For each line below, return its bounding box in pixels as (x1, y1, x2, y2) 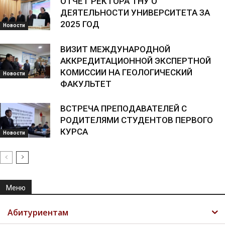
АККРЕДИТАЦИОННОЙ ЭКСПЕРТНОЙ (60, 56, 211, 66)
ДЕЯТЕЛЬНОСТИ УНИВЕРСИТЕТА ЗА (60, 8, 210, 18)
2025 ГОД (60, 19, 99, 29)
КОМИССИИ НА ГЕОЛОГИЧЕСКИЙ (60, 67, 192, 77)
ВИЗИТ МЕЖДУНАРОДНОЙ (60, 44, 170, 54)
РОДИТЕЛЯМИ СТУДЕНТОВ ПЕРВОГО (60, 115, 213, 125)
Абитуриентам (8, 207, 68, 218)
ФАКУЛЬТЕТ (60, 79, 111, 89)
